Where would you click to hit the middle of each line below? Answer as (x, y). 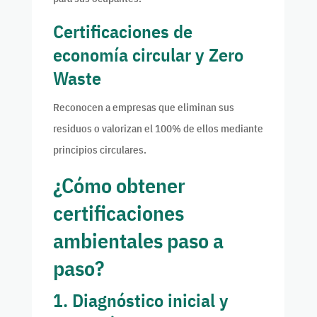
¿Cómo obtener (119, 185)
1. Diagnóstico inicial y (140, 300)
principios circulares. (99, 150)
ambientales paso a (138, 241)
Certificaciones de (122, 31)
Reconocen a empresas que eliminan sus (143, 108)
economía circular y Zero (148, 55)
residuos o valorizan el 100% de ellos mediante (158, 129)
